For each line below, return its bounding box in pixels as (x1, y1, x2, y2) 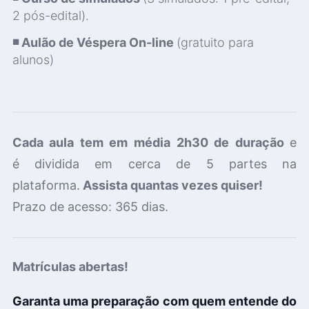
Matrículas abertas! (12, 259, 128, 275)
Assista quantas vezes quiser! (82, 178, 263, 193)
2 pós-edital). (12, 8, 89, 23)
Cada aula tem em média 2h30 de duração (12, 135, 290, 150)
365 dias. (111, 199, 168, 215)
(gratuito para (176, 34, 254, 50)
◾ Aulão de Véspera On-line (12, 34, 177, 50)
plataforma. (12, 178, 80, 193)
